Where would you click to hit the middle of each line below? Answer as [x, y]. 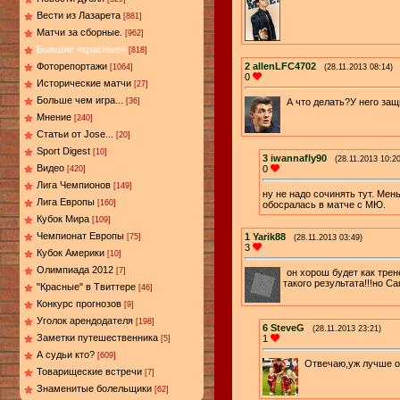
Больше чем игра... [80, 100]
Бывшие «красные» [81, 50]
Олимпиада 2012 [75, 270]
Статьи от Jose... [75, 134]
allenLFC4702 [284, 66]
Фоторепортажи [72, 67]
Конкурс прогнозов [79, 304]
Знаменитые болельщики [94, 389]
